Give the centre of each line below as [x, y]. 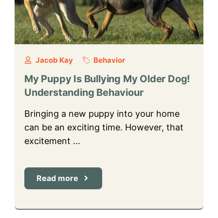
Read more [57, 178]
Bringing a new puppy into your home [102, 113]
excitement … [52, 141]
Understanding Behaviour [84, 92]
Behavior [109, 60]
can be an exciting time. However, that [104, 127]
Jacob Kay [54, 60]
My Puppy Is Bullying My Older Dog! [107, 79]
